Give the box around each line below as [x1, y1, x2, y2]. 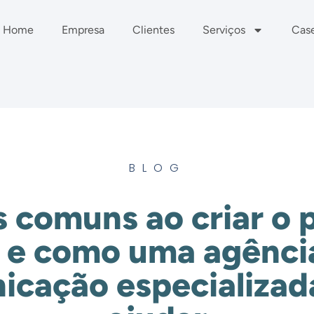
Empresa [61, 23, 104, 36]
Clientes [132, 23, 175, 36]
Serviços [202, 23, 245, 36]
